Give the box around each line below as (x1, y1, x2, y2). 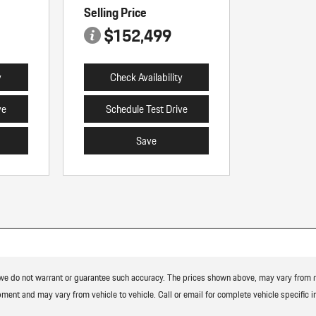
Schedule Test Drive (105, 100, 188, 118)
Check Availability (110, 68, 183, 86)
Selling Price (83, 1, 147, 23)
